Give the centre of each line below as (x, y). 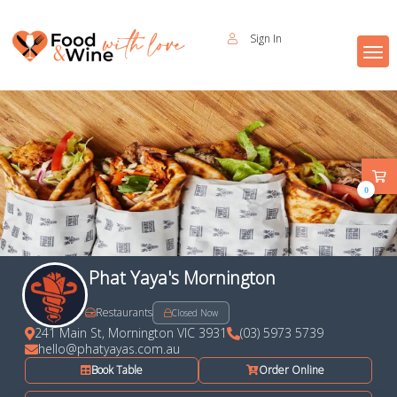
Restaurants (124, 313)
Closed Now (195, 312)
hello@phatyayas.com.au (109, 349)
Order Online (292, 370)
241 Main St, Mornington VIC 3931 (130, 333)
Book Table (117, 370)
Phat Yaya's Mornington (183, 277)
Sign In (265, 39)
